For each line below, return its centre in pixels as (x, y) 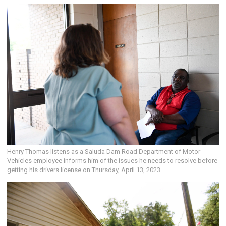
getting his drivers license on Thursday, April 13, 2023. (84, 170)
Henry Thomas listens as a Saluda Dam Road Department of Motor (104, 152)
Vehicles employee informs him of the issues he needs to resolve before (112, 161)
